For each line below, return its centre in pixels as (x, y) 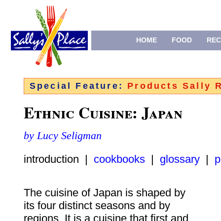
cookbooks (119, 159)
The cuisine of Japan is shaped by (105, 193)
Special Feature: (78, 86)
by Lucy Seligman (63, 136)
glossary (180, 159)
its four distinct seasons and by (97, 206)
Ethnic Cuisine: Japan (103, 112)
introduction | (59, 159)
